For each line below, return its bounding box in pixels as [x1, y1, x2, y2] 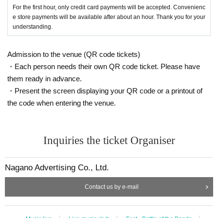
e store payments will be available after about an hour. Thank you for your [13, 13, 205, 20]
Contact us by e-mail [84, 183, 139, 190]
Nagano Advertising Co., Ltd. [5, 163, 109, 172]
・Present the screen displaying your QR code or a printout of [7, 86, 202, 95]
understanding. [13, 23, 53, 30]
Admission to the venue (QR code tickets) [7, 50, 140, 58]
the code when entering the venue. [7, 98, 116, 107]
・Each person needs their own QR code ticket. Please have [7, 62, 200, 71]
